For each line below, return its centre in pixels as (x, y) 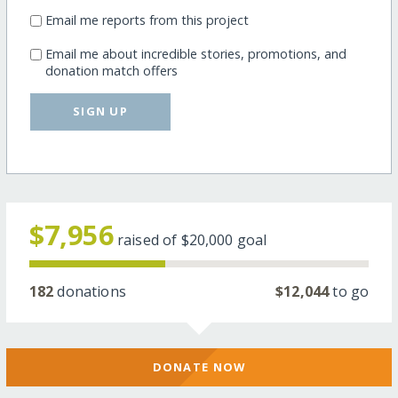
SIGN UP (101, 111)
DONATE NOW (199, 366)
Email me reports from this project (147, 20)
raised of (149, 240)
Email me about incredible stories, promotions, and (195, 53)
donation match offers (111, 70)
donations (90, 292)
